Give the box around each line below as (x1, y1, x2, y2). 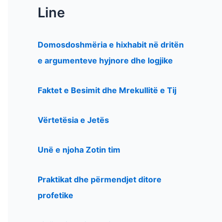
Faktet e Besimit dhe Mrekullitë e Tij (38, 85, 176, 95)
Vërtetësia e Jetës (38, 114, 109, 125)
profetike (38, 190, 73, 200)
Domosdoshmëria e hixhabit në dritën (38, 39, 184, 50)
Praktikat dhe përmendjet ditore (38, 174, 162, 184)
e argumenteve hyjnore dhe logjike (38, 55, 173, 65)
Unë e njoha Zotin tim (38, 144, 120, 155)
